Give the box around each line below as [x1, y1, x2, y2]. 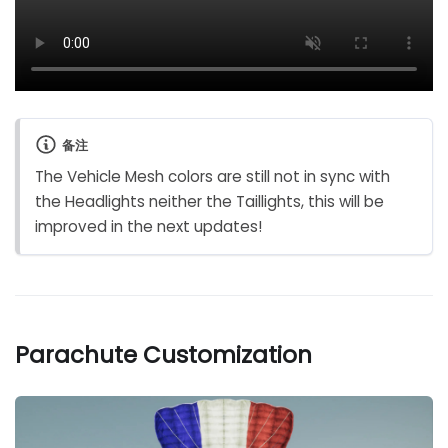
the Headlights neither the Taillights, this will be [35, 190, 385, 212]
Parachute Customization [15, 339, 313, 372]
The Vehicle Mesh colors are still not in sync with [35, 165, 391, 187]
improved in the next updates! [35, 215, 263, 237]
